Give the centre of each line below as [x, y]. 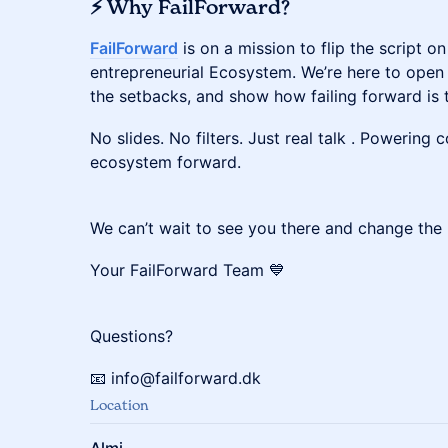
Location [119, 404]
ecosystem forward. [165, 162]
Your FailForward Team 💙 [187, 270]
